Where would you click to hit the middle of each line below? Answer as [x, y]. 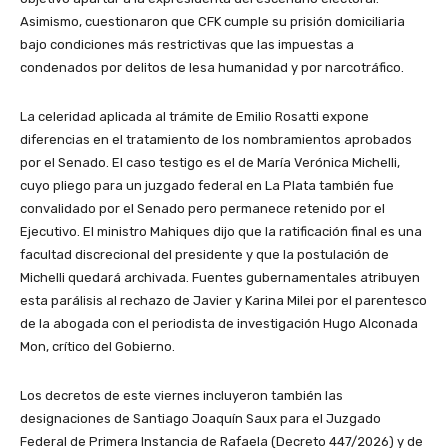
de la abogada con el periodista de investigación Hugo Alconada [219, 324]
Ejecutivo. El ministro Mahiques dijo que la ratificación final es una [221, 232]
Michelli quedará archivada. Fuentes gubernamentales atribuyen [220, 278]
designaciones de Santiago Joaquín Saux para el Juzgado [200, 419]
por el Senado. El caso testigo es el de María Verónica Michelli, [210, 163]
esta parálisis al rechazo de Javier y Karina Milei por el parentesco [223, 301]
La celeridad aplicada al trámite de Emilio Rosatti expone [194, 117]
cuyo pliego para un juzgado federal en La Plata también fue [207, 186]
